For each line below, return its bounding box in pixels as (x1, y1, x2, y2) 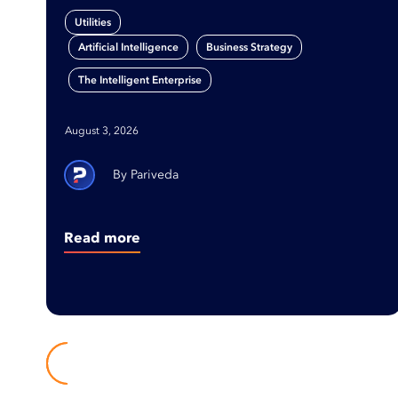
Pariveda (131, 167, 179, 182)
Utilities (75, 16, 111, 28)
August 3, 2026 (65, 124, 139, 137)
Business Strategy (206, 41, 292, 53)
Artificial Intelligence (78, 41, 179, 53)
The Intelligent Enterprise (78, 74, 202, 86)
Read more (64, 228, 140, 246)
